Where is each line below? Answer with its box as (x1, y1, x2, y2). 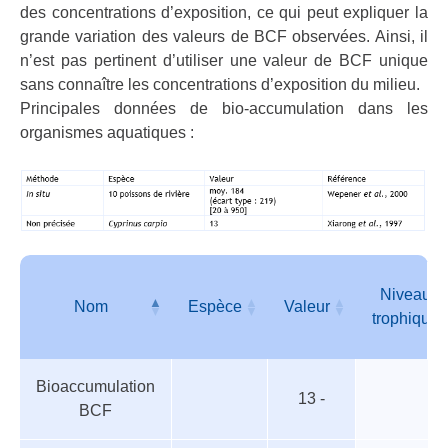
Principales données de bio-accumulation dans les (20, 100, 428, 117)
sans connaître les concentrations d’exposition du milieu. (20, 76, 420, 93)
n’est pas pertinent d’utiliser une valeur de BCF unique (20, 52, 428, 69)
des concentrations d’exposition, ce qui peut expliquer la (20, 4, 428, 21)
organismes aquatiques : (20, 124, 194, 141)
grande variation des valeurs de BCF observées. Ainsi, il (20, 28, 428, 45)
